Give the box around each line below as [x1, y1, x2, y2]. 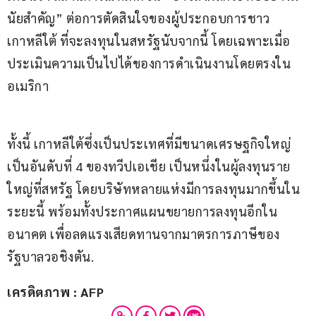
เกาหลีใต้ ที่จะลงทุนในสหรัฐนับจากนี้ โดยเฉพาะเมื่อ [7, 32, 291, 49]
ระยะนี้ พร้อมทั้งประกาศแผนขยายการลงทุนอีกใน [7, 203, 277, 220]
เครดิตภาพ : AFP [7, 284, 104, 300]
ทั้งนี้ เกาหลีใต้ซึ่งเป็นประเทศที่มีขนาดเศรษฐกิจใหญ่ [7, 135, 291, 152]
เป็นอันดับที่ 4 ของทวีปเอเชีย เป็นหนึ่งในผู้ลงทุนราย [7, 158, 291, 175]
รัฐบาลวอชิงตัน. [7, 248, 94, 265]
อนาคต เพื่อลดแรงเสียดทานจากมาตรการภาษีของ [7, 226, 280, 243]
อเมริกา [7, 78, 49, 95]
